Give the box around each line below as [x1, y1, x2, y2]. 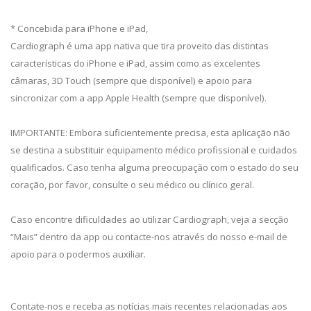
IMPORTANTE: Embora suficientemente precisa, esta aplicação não [10, 126, 290, 139]
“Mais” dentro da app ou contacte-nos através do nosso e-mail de [10, 230, 287, 243]
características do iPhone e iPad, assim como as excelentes [10, 56, 260, 69]
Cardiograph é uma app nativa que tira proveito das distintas [10, 39, 269, 52]
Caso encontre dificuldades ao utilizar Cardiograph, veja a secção [10, 212, 289, 226]
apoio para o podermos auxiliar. [10, 247, 146, 260]
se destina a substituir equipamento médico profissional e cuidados [10, 143, 297, 156]
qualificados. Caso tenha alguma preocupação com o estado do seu [10, 160, 299, 174]
